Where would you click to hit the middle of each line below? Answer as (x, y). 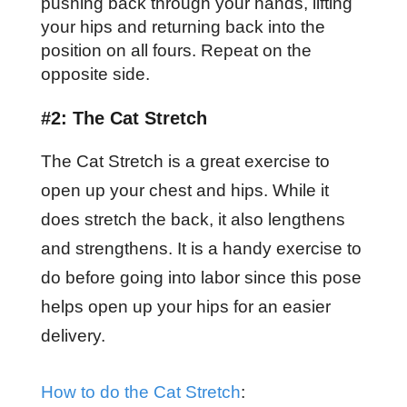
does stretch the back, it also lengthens (193, 219)
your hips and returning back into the (183, 26)
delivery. (75, 335)
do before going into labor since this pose (201, 277)
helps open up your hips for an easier (185, 306)
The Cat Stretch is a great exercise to (185, 161)
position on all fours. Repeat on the (176, 50)
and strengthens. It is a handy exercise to (201, 248)
